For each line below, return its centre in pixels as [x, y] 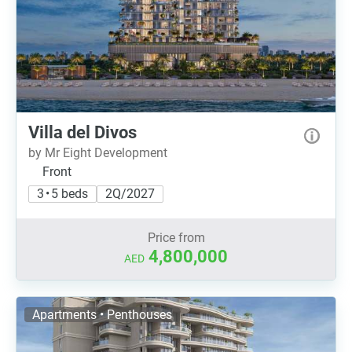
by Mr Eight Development [98, 153]
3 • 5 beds [62, 194]
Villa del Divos [82, 132]
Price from [176, 238]
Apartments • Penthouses [102, 315]
